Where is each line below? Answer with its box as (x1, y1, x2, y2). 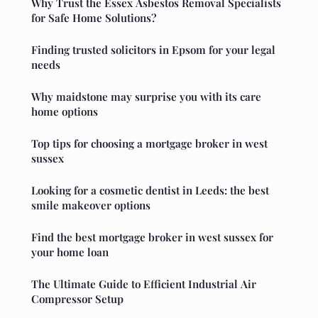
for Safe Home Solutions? (31, 10, 156, 25)
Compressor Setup (31, 291, 124, 306)
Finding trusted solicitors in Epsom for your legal (31, 42, 275, 57)
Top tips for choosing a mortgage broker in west (31, 136, 268, 150)
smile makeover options (31, 197, 150, 212)
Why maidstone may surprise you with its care (31, 89, 261, 104)
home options (31, 104, 98, 119)
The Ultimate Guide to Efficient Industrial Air (31, 276, 256, 291)
